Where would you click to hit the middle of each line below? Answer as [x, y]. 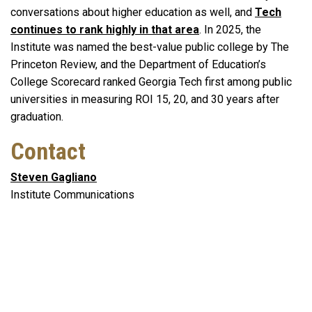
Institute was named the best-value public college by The [150, 47]
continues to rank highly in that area [105, 30]
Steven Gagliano [54, 178]
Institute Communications [72, 195]
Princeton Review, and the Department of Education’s [138, 65]
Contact [48, 152]
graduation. [38, 117]
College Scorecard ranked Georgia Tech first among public [151, 82]
